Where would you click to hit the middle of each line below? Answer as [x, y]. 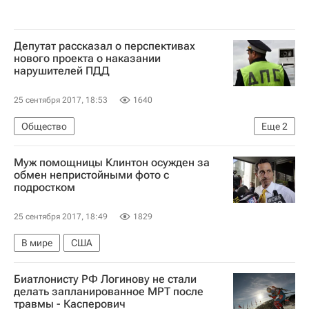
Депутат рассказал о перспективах [104, 46]
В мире [37, 243]
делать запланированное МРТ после [109, 292]
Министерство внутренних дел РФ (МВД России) [129, 148]
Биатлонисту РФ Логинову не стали [105, 279]
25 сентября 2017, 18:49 [61, 217]
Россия [37, 169]
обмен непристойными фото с [91, 175]
